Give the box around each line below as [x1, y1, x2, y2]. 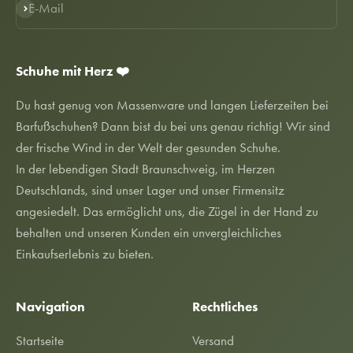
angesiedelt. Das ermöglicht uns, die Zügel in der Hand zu [16, 203, 318, 219]
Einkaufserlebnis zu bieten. [16, 245, 154, 262]
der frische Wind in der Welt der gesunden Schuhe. [16, 139, 281, 155]
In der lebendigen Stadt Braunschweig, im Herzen [16, 160, 275, 176]
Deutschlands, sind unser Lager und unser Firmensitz [16, 181, 284, 198]
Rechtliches [192, 298, 258, 314]
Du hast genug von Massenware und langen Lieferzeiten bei [16, 96, 329, 113]
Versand [192, 332, 234, 348]
